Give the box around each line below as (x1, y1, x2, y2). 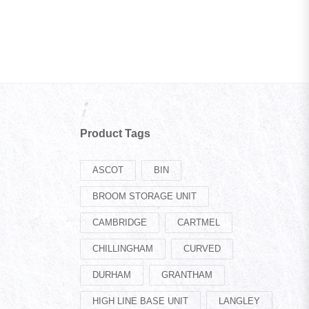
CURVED (183, 243, 221, 254)
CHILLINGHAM (92, 243, 153, 254)
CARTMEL (177, 217, 220, 228)
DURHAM (92, 269, 131, 280)
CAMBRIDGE (92, 217, 147, 228)
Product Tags (80, 127, 150, 139)
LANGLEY (219, 295, 260, 306)
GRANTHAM (161, 269, 212, 280)
